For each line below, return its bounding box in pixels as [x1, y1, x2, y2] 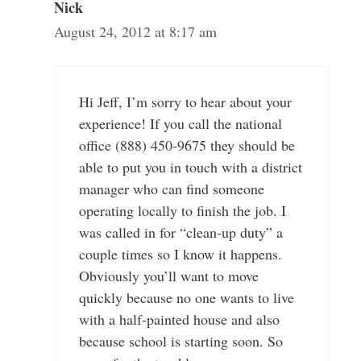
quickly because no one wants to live [78, 288, 294, 308]
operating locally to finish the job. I [78, 201, 286, 221]
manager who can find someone [78, 179, 264, 199]
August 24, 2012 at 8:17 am [53, 22, 217, 42]
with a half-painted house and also [78, 309, 280, 330]
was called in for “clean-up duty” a [78, 222, 283, 243]
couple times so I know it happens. [78, 244, 282, 264]
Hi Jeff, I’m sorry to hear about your [78, 92, 292, 112]
